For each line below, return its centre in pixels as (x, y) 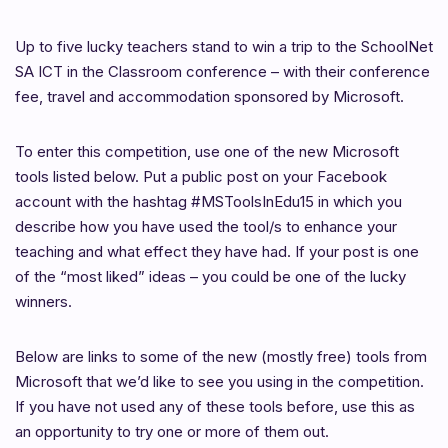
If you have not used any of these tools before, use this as (215, 406)
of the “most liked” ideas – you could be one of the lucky (210, 276)
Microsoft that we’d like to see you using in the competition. (221, 381)
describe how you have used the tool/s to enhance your (206, 226)
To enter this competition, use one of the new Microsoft (207, 151)
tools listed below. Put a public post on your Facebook (201, 176)
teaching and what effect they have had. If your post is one (217, 251)
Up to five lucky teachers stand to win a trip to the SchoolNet (224, 46)
